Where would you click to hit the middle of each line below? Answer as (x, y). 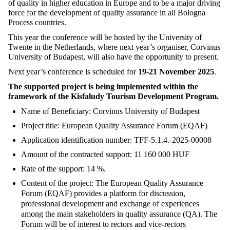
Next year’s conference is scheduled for (73, 72)
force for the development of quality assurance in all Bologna (107, 13)
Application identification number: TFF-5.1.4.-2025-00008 (116, 140)
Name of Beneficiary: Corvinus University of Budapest (110, 111)
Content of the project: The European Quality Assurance (112, 183)
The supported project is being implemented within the (103, 87)
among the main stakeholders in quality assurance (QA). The (119, 214)
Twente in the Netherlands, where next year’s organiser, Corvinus (114, 47)
